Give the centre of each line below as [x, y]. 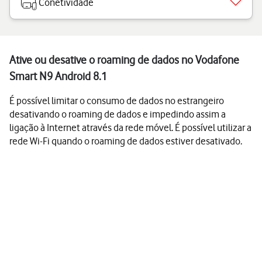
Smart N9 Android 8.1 [58, 76]
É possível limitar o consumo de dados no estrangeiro [117, 101]
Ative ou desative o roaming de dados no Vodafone [124, 60]
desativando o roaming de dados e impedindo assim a [118, 114]
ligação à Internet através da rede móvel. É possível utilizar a [130, 127]
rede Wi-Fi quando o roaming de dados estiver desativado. [126, 141]
